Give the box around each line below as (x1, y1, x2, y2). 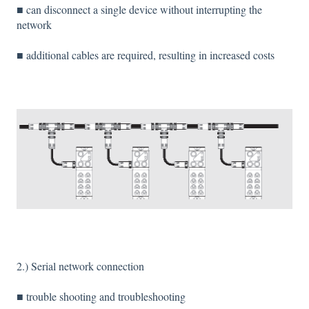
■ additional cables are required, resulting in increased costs (17, 48, 275, 63)
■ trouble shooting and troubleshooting (17, 289, 186, 304)
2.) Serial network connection (17, 258, 144, 273)
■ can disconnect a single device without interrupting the (17, 1, 262, 17)
